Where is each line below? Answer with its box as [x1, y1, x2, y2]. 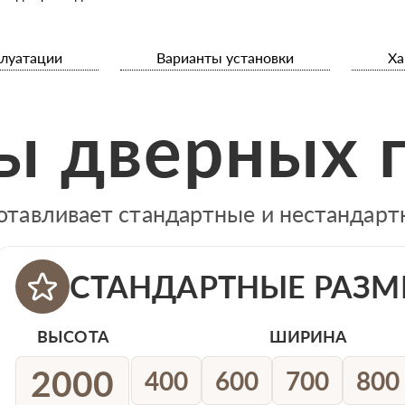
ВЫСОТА [37, 326, 108, 347]
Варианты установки [156, 49, 295, 67]
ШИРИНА [268, 326, 347, 347]
